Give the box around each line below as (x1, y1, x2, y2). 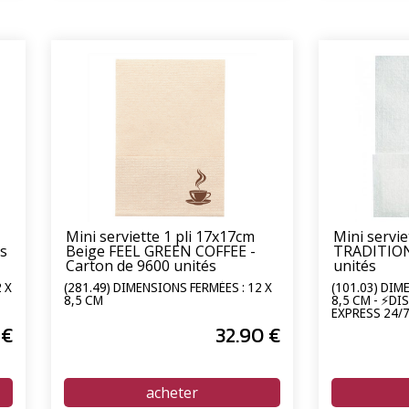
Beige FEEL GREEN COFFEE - (66, 241, 256, 262)
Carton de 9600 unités (66, 256, 216, 277)
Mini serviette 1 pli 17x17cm (66, 226, 255, 247)
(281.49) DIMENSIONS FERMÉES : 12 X (64, 278, 272, 296)
